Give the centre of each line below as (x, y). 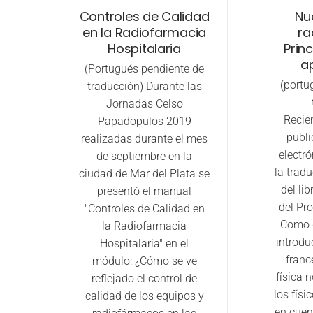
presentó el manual (145, 191)
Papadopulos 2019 (144, 122)
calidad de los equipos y (144, 296)
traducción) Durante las (144, 87)
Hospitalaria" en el (145, 244)
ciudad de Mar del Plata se (145, 174)
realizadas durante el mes (145, 139)
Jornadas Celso (144, 104)
